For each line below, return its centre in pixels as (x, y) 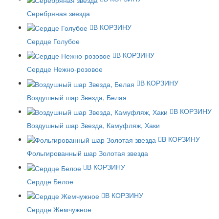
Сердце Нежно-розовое (65, 69)
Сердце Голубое (53, 41)
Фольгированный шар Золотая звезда (88, 153)
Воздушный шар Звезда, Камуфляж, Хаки (93, 125)
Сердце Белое (50, 181)
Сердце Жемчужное (59, 209)
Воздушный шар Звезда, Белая (77, 97)
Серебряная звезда (58, 13)
